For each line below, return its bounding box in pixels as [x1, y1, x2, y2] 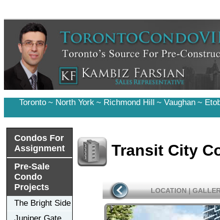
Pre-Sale [14, 161, 50, 171]
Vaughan [164, 97, 195, 107]
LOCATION [150, 186, 187, 194]
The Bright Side [14, 198, 71, 208]
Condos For [14, 133, 64, 143]
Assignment [14, 143, 65, 153]
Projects [14, 182, 49, 192]
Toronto [19, 97, 46, 107]
